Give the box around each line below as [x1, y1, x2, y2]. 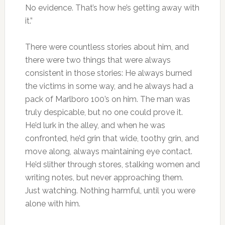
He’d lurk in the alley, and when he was [25, 121, 165, 131]
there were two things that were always [25, 55, 171, 65]
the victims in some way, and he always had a [25, 81, 193, 91]
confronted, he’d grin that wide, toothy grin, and [25, 134, 199, 144]
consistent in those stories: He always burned [25, 68, 192, 78]
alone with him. [25, 199, 80, 209]
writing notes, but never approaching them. [25, 173, 183, 183]
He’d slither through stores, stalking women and [25, 160, 200, 170]
